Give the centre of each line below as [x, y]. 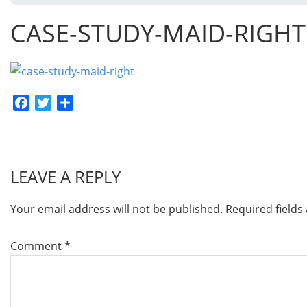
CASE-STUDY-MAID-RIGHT [158, 33]
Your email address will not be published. [116, 209]
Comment [37, 246]
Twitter [70, 103]
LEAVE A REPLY [65, 177]
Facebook [54, 103]
